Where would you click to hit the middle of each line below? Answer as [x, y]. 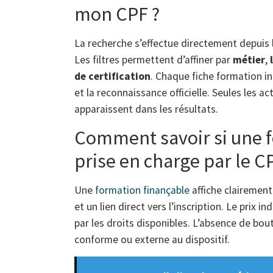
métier [249, 59]
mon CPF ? [117, 14]
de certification [112, 76]
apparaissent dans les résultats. [146, 109]
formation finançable [142, 190]
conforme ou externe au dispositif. [152, 240]
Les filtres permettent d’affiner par [154, 59]
